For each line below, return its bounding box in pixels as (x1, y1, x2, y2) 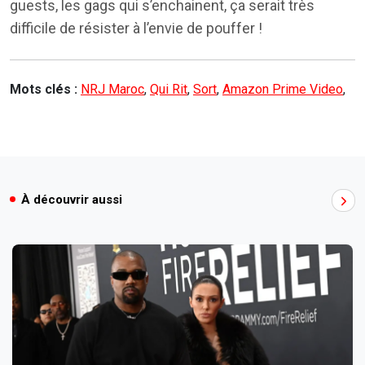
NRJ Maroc (81, 81, 144, 98)
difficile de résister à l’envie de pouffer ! (10, 20, 262, 37)
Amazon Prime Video (222, 81, 343, 98)
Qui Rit (150, 81, 187, 98)
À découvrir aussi (21, 192, 122, 208)
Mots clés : (10, 81, 81, 98)
